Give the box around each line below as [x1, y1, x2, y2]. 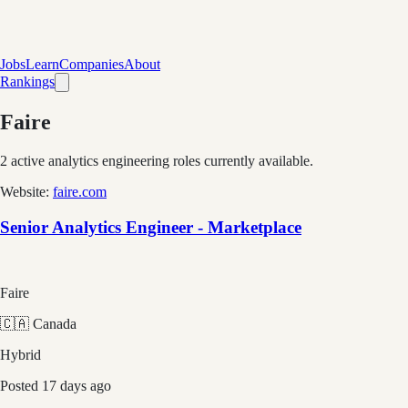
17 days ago [42, 378, 111, 394]
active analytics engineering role [7, 152, 195, 168]
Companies [59, 56, 124, 72]
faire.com [53, 183, 107, 199]
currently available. [200, 152, 313, 168]
